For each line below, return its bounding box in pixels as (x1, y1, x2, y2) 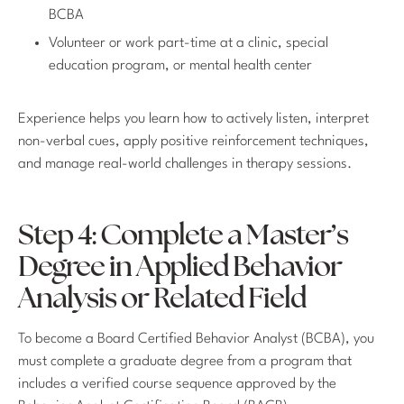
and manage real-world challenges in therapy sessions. (18, 157, 352, 172)
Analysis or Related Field (18, 286, 306, 316)
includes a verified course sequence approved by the (18, 377, 336, 392)
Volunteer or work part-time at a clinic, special (49, 36, 328, 51)
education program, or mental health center (49, 59, 312, 74)
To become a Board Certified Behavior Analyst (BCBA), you (18, 332, 374, 347)
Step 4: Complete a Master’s (18, 223, 348, 252)
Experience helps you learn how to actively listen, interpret (18, 112, 369, 127)
